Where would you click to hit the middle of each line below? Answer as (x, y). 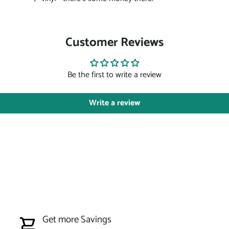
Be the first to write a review (114, 75)
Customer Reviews (114, 43)
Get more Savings (77, 219)
